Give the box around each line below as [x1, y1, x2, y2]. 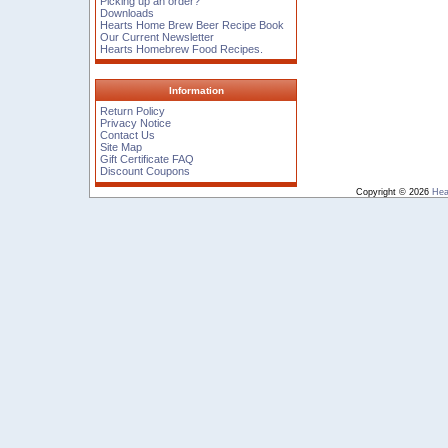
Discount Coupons [100, 165, 191, 178]
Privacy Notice [100, 117, 172, 130]
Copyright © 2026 [355, 187, 432, 197]
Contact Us [100, 129, 156, 142]
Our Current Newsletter [100, 30, 215, 43]
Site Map [100, 141, 143, 154]
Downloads [100, 6, 155, 19]
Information [168, 85, 224, 97]
